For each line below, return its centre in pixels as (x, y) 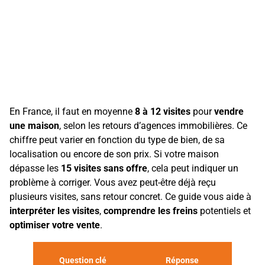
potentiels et (224, 211)
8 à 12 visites (163, 112)
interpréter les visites (54, 211)
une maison (34, 126)
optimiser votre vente (55, 225)
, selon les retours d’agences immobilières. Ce (153, 126)
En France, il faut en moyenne (72, 112)
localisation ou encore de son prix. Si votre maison (114, 154)
